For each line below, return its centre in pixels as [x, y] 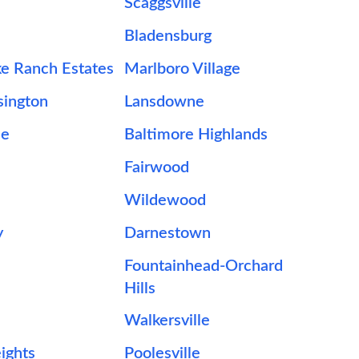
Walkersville [167, 321]
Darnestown [168, 233]
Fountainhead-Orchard [204, 266]
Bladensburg [168, 36]
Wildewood [165, 200]
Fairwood [157, 167]
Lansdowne [165, 102]
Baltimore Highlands [196, 135]
